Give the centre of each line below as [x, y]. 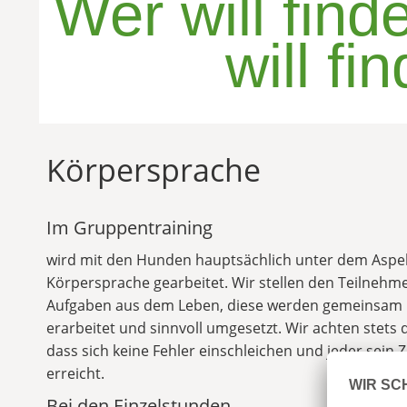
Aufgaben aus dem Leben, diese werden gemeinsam [224, 305]
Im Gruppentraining [129, 228]
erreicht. [75, 373]
